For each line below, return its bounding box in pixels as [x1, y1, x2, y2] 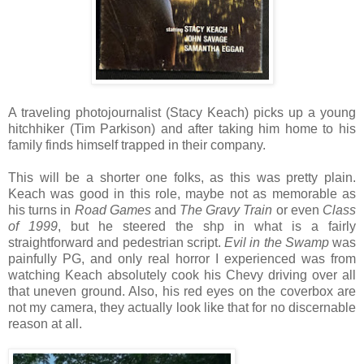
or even [275, 202, 323, 217]
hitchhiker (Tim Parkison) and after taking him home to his [8, 121, 356, 136]
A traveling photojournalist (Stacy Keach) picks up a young [8, 105, 356, 119]
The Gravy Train [180, 202, 276, 217]
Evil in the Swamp [224, 235, 329, 249]
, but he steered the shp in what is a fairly [58, 219, 356, 233]
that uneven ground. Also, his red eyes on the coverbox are [8, 284, 356, 298]
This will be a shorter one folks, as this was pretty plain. [8, 170, 356, 184]
